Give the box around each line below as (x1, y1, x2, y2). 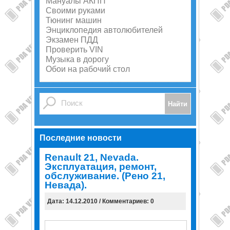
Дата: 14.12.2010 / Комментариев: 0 (47, 198, 154, 205)
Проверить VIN (45, 45, 103, 54)
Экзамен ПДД (45, 35, 98, 44)
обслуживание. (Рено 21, (44, 170, 165, 181)
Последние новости (39, 133, 122, 142)
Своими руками (45, 6, 105, 15)
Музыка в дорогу (45, 55, 109, 64)
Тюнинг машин (45, 16, 102, 25)
